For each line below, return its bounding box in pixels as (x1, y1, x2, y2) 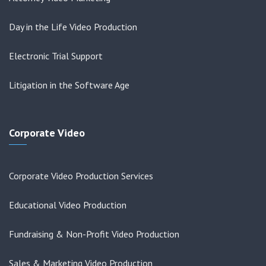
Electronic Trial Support (9, 50, 103, 62)
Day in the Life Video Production (9, 21, 137, 33)
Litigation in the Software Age (9, 79, 129, 91)
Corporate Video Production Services (9, 170, 153, 182)
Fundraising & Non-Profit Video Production (9, 228, 179, 240)
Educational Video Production (9, 199, 126, 211)
